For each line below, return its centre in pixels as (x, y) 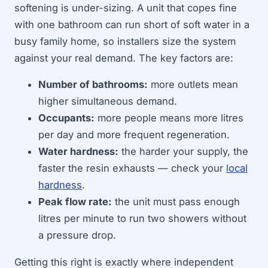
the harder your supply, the (183, 151)
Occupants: (66, 118)
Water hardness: (78, 151)
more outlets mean (193, 84)
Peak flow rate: (75, 202)
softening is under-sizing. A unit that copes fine (126, 7)
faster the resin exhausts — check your (132, 168)
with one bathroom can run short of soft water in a (132, 24)
